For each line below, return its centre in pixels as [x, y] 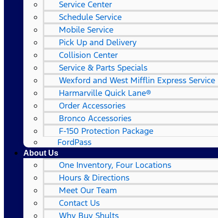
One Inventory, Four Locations [115, 165]
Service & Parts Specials [103, 68]
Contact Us [79, 203]
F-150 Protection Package [106, 131]
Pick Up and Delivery [98, 42]
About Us [41, 153]
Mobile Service [86, 30]
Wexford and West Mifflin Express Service [137, 80]
